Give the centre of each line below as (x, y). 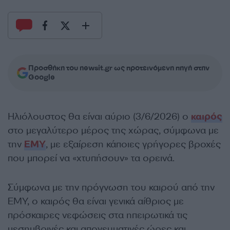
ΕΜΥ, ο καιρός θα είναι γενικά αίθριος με (96, 201)
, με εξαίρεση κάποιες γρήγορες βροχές (133, 144)
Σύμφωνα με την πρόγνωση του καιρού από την (111, 187)
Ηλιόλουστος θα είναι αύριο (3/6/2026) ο (99, 117)
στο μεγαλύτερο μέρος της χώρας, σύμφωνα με (113, 130)
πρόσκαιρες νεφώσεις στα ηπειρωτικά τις (98, 215)
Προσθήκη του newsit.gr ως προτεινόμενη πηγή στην (119, 68)
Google (42, 77)
